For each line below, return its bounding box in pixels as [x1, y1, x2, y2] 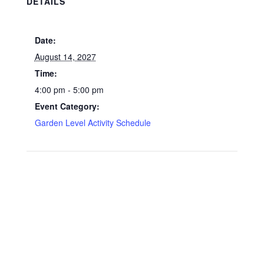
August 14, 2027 [34, 51, 96, 62]
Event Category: [34, 100, 100, 112]
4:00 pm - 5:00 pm [34, 84, 104, 95]
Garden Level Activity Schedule [34, 117, 151, 128]
